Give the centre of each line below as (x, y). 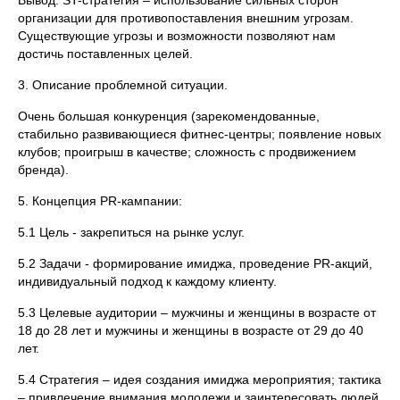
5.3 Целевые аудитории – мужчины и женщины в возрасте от (197, 312)
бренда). (43, 170)
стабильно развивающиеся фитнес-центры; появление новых (200, 134)
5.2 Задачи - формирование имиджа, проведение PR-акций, (195, 263)
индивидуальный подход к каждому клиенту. (147, 281)
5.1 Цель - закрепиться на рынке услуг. (131, 232)
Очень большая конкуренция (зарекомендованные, (169, 116)
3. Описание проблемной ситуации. (123, 85)
